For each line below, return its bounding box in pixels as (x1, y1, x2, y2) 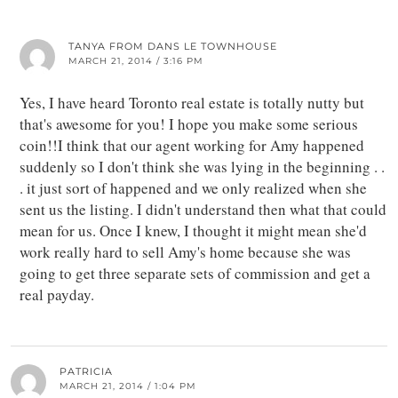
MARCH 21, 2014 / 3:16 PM (68, 54, 203, 67)
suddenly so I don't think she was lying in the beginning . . (20, 155, 385, 177)
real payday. (20, 283, 94, 305)
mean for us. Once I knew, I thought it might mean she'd (20, 219, 367, 241)
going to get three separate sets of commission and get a (20, 262, 370, 283)
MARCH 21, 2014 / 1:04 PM (60, 379, 196, 392)
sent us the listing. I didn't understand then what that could (20, 198, 386, 219)
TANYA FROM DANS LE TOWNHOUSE (68, 39, 277, 52)
